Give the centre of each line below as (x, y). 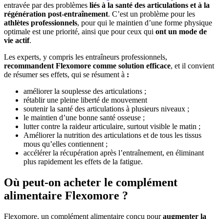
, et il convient (192, 66)
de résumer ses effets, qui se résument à (65, 75)
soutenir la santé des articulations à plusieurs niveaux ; (106, 109)
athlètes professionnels (41, 23)
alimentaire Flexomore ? (66, 196)
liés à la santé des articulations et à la (150, 5)
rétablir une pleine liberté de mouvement (85, 100)
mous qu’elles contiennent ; (66, 144)
